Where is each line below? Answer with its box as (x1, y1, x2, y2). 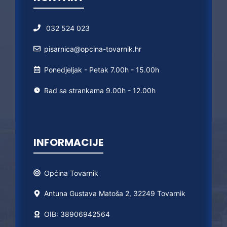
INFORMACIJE (33, 135, 103, 149)
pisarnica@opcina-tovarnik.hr (44, 44, 141, 53)
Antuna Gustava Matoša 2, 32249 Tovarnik (44, 188, 185, 198)
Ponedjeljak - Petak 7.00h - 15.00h (44, 65, 159, 74)
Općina (44, 168, 70, 177)
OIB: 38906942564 (44, 209, 110, 218)
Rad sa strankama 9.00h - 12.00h (44, 86, 156, 95)
